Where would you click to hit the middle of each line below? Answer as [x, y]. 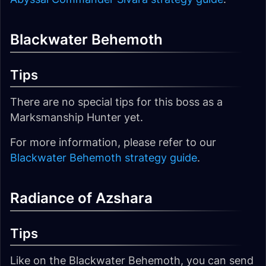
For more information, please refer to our [113, 142]
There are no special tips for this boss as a [116, 102]
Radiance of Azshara [81, 198]
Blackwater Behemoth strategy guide [104, 158]
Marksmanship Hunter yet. [77, 117]
